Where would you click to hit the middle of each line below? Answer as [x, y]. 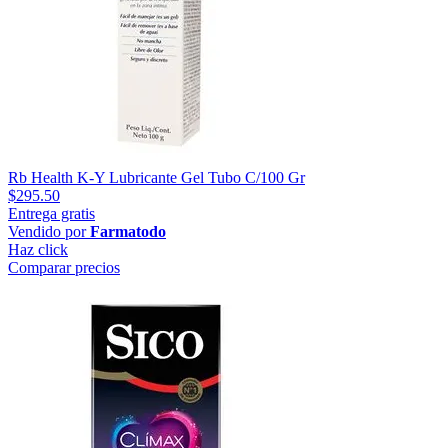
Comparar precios [64, 267]
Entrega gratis [51, 213]
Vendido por [49, 231]
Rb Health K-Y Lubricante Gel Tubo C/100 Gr [156, 177]
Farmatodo [128, 231]
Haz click [38, 249]
